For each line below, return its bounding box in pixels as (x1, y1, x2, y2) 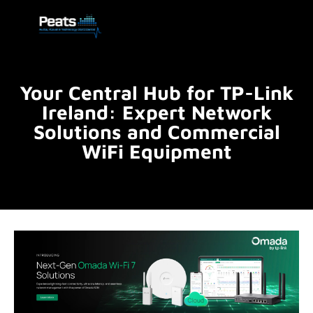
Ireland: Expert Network (41, 101, 272, 124)
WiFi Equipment (81, 140, 232, 163)
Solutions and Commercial (33, 120, 280, 143)
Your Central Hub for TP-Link (20, 81, 293, 104)
